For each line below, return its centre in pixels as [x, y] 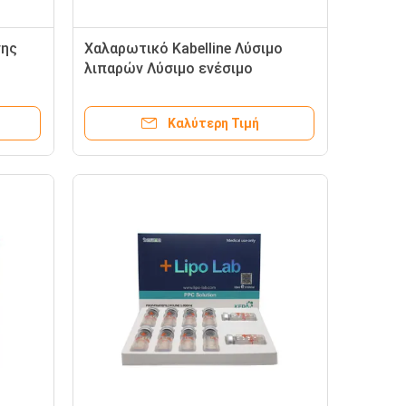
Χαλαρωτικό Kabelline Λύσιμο [184, 48]
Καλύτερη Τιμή [213, 123]
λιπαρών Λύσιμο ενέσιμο [169, 68]
